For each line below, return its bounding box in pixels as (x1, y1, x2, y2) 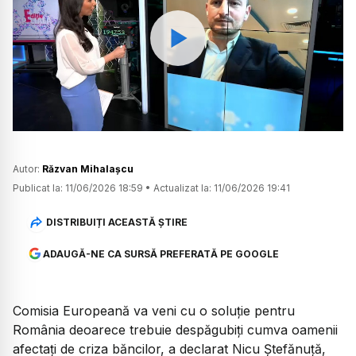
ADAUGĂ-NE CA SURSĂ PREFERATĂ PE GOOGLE (42, 247, 279, 260)
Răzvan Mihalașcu (42, 162, 133, 175)
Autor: (13, 162, 42, 175)
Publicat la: (13, 181, 63, 194)
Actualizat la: (153, 181, 211, 194)
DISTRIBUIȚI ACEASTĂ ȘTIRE (45, 216, 188, 229)
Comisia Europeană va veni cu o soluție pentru (13, 302, 295, 319)
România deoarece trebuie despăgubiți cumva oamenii (13, 321, 338, 338)
